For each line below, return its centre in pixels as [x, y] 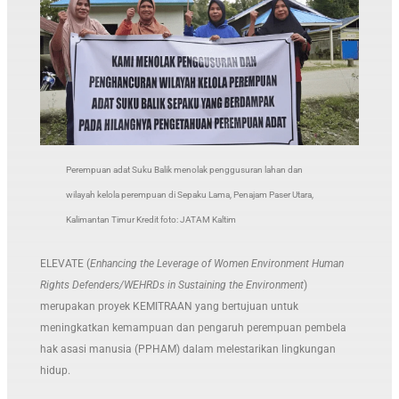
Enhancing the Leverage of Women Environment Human [217, 263]
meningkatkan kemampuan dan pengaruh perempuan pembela [194, 327]
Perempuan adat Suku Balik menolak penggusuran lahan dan [184, 169]
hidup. [56, 370]
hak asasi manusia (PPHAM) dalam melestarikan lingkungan [188, 349]
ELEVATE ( [65, 263]
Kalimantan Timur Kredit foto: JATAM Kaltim [151, 220]
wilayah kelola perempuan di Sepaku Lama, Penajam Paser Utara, [189, 195]
